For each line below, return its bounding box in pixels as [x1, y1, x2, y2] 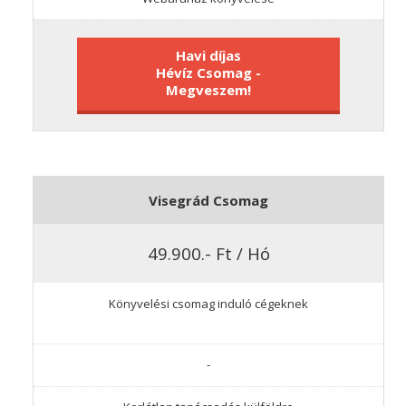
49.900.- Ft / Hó [147, 241, 270, 265]
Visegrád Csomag [149, 191, 268, 210]
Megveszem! [166, 81, 251, 100]
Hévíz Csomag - [156, 63, 261, 82]
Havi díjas [176, 46, 241, 65]
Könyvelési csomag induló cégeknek [109, 295, 308, 312]
